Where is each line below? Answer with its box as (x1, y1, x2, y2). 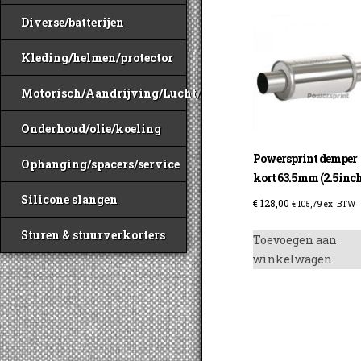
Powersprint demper (253, 150, 358, 166)
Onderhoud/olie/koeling (21, 121, 161, 136)
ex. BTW (322, 198, 356, 210)
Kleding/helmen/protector (21, 50, 173, 65)
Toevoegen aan (253, 231, 338, 247)
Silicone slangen (21, 192, 118, 207)
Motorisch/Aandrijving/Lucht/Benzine (21, 85, 247, 101)
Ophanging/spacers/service (21, 156, 180, 172)
